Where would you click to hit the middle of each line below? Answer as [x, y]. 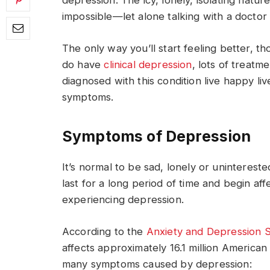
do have [83, 64]
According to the [104, 231]
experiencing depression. [123, 199]
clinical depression [148, 64]
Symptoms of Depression [157, 137]
